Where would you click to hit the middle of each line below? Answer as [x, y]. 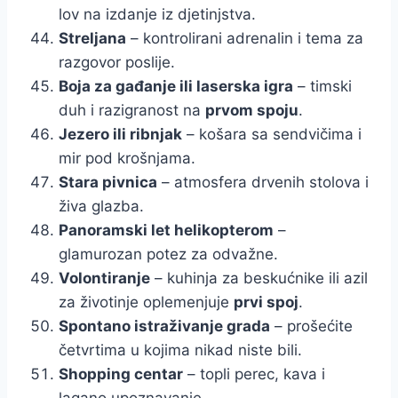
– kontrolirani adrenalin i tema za [245, 38]
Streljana [92, 38]
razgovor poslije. [117, 62]
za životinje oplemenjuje [146, 302]
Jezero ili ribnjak [120, 134]
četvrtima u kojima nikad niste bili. [180, 350]
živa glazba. [101, 206]
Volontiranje [104, 278]
